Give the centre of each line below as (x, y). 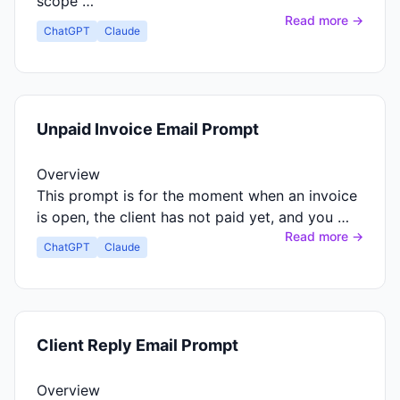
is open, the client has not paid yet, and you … (193, 217)
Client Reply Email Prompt (137, 345)
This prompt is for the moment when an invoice (197, 196)
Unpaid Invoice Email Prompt (148, 129)
